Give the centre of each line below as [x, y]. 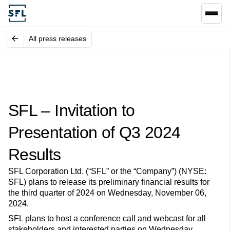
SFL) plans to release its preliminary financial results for [109, 182]
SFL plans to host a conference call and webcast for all [107, 219]
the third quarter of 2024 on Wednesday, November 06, [107, 193]
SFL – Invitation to [72, 111]
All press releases [58, 38]
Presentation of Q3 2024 [94, 133]
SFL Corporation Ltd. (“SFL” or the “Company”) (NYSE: [107, 171]
